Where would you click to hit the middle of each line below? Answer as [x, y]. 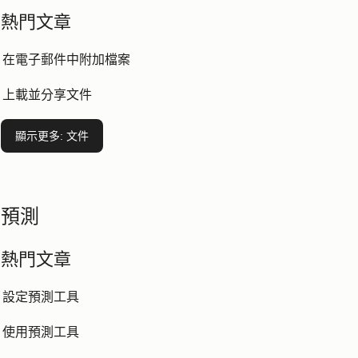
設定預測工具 [41, 297]
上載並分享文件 [47, 95]
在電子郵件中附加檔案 [66, 60]
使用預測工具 [41, 332]
